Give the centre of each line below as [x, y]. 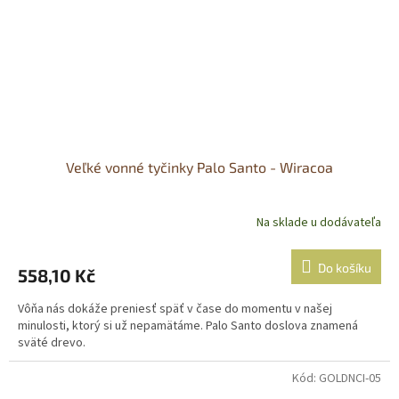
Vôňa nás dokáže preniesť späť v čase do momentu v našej [175, 309]
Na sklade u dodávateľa [319, 223]
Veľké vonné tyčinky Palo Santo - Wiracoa [199, 167]
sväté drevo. [52, 342]
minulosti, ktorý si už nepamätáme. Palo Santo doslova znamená [188, 326]
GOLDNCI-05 [350, 378]
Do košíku [345, 267]
